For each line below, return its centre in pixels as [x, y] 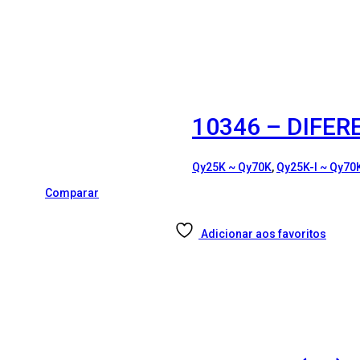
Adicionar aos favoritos [264, 233]
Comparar [72, 192]
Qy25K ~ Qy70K [232, 167]
